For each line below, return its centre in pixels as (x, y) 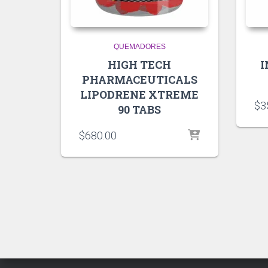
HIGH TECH (140, 64)
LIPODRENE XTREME (140, 94)
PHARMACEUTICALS (139, 79)
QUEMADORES (139, 46)
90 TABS (140, 109)
